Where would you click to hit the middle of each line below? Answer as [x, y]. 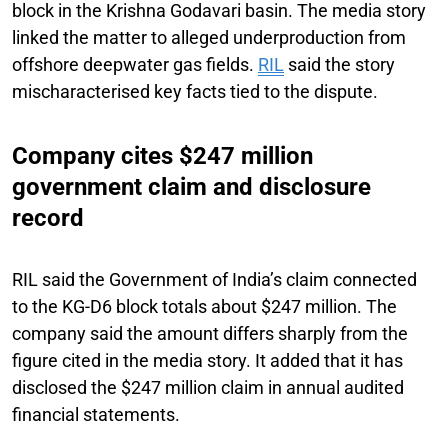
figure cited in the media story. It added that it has [207, 360]
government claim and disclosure [191, 186]
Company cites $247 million [162, 155]
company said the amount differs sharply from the [210, 333]
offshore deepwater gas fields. [135, 64]
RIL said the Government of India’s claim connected [214, 279]
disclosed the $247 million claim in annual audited [208, 387]
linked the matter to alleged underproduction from [209, 37]
